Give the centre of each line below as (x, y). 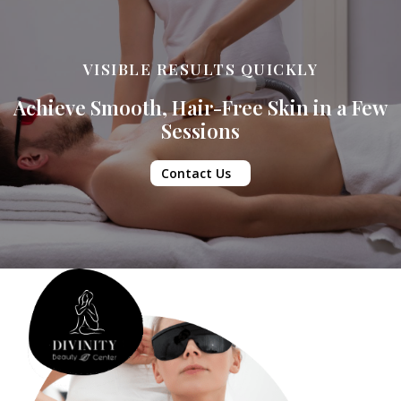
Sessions (200, 130)
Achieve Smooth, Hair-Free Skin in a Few (200, 107)
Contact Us (196, 173)
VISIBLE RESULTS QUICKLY (200, 68)
